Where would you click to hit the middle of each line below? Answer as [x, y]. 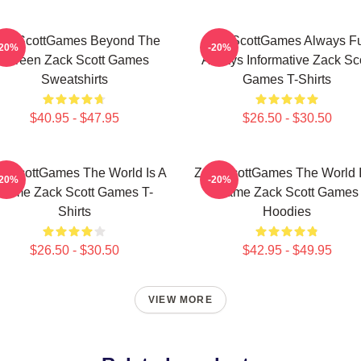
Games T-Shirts [287, 79]
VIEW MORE [180, 300]
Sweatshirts [74, 79]
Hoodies [287, 212]
